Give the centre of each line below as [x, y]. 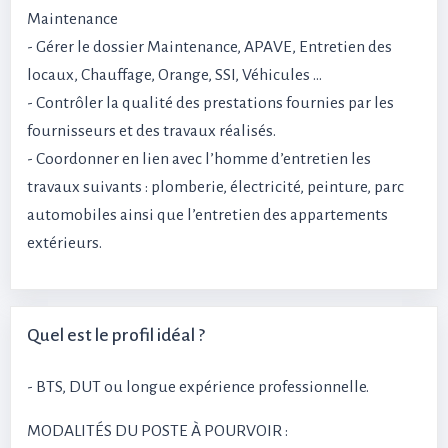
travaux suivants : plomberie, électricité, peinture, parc [215, 187]
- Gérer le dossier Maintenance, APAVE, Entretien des [209, 47]
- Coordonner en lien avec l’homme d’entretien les [199, 159]
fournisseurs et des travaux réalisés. [151, 131]
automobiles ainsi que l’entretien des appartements [207, 215]
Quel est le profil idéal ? [116, 335]
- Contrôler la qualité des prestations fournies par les [210, 103]
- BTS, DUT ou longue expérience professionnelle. [198, 387]
